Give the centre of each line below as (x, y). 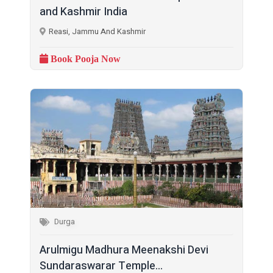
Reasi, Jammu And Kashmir (97, 31)
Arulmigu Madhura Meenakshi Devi (124, 250)
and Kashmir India (83, 12)
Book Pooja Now (84, 58)
